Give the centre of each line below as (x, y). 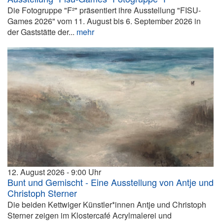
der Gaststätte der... (42, 32)
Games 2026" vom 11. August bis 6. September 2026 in (104, 21)
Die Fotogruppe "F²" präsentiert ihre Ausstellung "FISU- (104, 10)
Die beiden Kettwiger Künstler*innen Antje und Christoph (107, 204)
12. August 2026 (36, 172)
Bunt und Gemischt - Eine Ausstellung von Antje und (110, 182)
